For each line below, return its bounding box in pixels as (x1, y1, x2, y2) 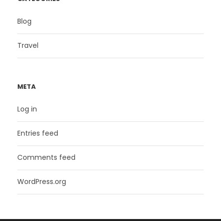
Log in (17, 104, 37, 114)
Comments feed (17, 152, 75, 162)
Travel (17, 40, 38, 50)
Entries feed (17, 128, 58, 138)
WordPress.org (17, 176, 66, 186)
